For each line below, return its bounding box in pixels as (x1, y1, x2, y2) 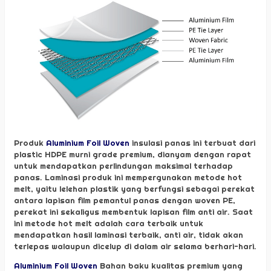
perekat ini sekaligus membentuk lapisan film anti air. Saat (14, 206, 253, 217)
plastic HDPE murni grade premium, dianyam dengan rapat (14, 149, 251, 159)
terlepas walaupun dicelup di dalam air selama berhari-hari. (14, 241, 256, 251)
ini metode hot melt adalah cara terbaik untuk (14, 218, 203, 228)
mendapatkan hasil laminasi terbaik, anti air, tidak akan (14, 229, 243, 240)
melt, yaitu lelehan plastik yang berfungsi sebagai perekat (14, 183, 255, 194)
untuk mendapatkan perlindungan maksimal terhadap (14, 160, 233, 171)
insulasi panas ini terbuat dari (129, 137, 255, 148)
